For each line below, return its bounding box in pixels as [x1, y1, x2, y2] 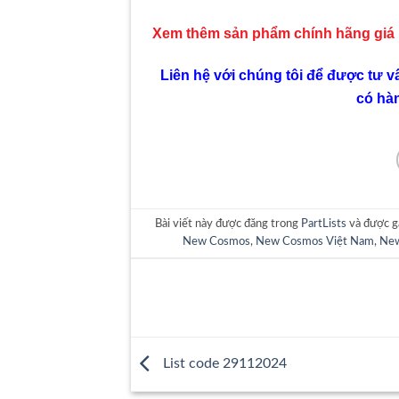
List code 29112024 [159, 355, 287, 370]
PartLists [301, 217, 347, 229]
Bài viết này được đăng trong [155, 217, 302, 229]
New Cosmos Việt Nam [255, 235, 374, 247]
